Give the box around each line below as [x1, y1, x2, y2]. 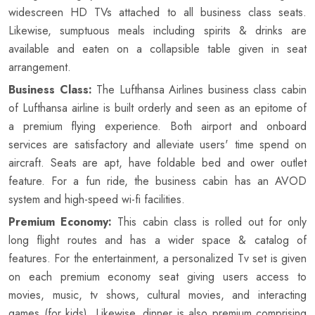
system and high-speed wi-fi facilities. [8, 191, 185, 208]
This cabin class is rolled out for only [112, 214, 307, 231]
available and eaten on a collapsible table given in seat [8, 41, 307, 58]
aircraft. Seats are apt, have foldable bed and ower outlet [8, 155, 307, 172]
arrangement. [8, 59, 71, 76]
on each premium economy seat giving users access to [8, 269, 307, 285]
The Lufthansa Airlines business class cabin [91, 82, 307, 98]
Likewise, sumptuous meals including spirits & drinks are [8, 22, 307, 39]
